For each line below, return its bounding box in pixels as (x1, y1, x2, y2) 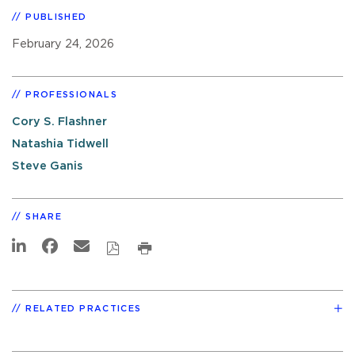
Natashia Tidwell (12, 138, 109, 151)
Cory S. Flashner (12, 115, 107, 128)
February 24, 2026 (12, 37, 114, 50)
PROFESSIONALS (25, 90, 117, 99)
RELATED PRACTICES (25, 303, 142, 313)
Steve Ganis (12, 160, 82, 173)
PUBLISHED (25, 12, 87, 21)
